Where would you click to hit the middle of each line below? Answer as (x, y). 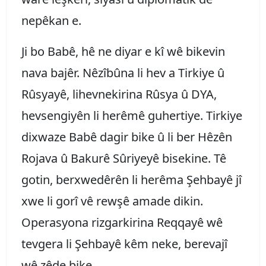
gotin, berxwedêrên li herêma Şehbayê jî (132, 179)
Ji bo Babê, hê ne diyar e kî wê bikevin (123, 51)
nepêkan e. (51, 20)
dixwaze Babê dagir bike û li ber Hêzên (127, 137)
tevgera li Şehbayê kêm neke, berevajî (124, 243)
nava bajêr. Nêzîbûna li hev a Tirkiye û (123, 72)
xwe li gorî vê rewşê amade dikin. (112, 201)
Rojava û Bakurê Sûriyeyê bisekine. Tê (124, 158)
